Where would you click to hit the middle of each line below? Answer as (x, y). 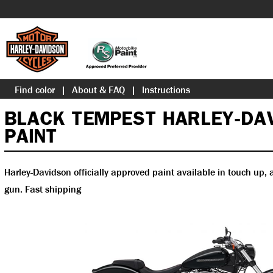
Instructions (166, 90)
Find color (35, 90)
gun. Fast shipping (43, 189)
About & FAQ (98, 90)
